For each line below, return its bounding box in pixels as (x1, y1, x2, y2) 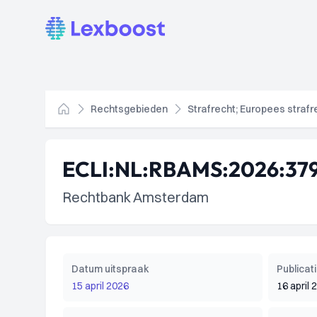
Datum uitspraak (71, 263, 149, 275)
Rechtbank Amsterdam (62, 188, 209, 206)
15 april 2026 (71, 279, 129, 292)
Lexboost (45, 18, 92, 32)
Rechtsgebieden (91, 103, 168, 115)
